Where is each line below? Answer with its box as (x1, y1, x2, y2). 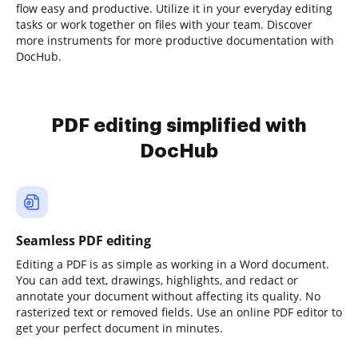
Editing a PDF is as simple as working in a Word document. (16, 257, 329, 272)
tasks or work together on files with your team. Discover (16, 17, 312, 32)
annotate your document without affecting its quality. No (16, 288, 320, 304)
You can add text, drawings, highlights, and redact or (16, 272, 298, 288)
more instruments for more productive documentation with (16, 33, 334, 48)
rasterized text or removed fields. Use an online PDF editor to (16, 304, 342, 320)
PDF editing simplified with (51, 116, 307, 135)
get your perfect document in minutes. (16, 320, 223, 336)
